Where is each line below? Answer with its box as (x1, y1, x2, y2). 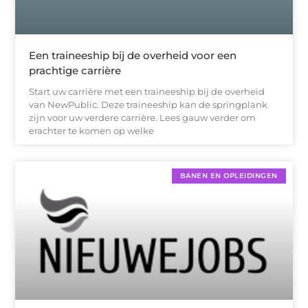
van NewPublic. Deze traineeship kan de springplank (29, 98, 268, 110)
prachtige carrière (29, 63, 122, 77)
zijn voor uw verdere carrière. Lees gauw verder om (29, 111, 256, 123)
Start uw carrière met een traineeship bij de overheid (29, 85, 265, 97)
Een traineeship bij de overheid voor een (29, 48, 237, 62)
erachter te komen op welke (29, 124, 155, 136)
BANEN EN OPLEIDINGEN (179, 170, 278, 180)
